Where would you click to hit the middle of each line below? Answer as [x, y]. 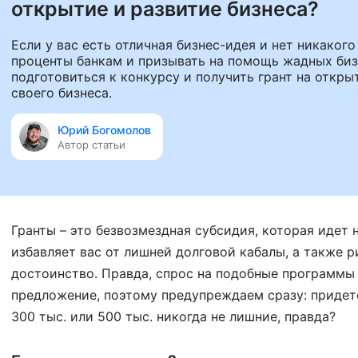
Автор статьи [91, 145]
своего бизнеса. [62, 93]
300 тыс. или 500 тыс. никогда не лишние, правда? [173, 316]
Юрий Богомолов [104, 130]
